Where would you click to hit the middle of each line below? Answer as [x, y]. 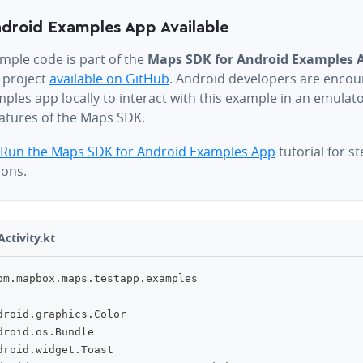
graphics [62, 314]
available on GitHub [109, 79]
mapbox [36, 278]
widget [55, 350]
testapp [117, 278]
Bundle [75, 332]
